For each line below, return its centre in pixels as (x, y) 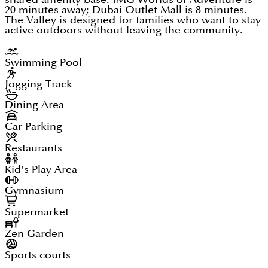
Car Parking (33, 127)
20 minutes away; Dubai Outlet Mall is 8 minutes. (126, 10)
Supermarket (37, 212)
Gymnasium (34, 191)
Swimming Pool (43, 62)
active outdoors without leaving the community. (124, 31)
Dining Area (34, 105)
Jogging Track (39, 84)
